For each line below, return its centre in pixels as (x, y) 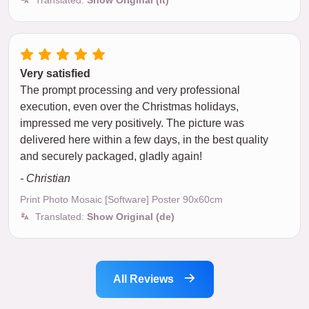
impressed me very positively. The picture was (132, 123)
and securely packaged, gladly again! (111, 156)
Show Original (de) (131, 216)
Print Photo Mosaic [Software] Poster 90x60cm (121, 199)
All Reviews (144, 279)
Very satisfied (55, 73)
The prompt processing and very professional (130, 90)
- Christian (45, 178)
